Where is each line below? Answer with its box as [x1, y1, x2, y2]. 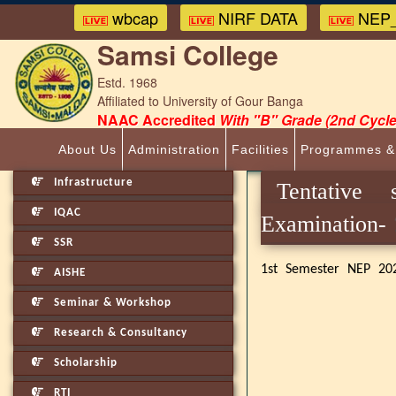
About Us [58, 142, 117, 156]
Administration [128, 142, 220, 156]
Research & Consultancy [50, 327, 187, 339]
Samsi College [97, 35, 278, 73]
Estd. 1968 [97, 73, 157, 91]
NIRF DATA [214, 6, 298, 29]
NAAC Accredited [97, 110, 219, 130]
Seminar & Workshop [50, 297, 171, 308]
